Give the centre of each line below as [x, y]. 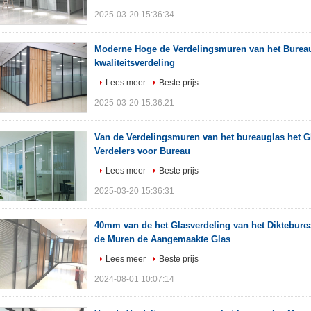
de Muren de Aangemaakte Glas [162, 239]
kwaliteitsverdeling [135, 63]
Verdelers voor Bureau [142, 151]
